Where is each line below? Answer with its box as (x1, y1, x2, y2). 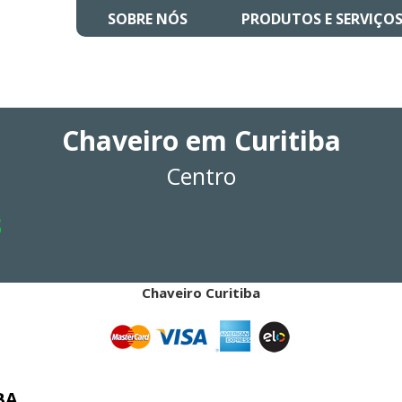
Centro (166, 161, 236, 191)
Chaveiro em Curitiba (61, 122, 341, 159)
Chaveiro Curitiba (142, 284, 260, 301)
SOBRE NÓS (108, 9, 188, 29)
